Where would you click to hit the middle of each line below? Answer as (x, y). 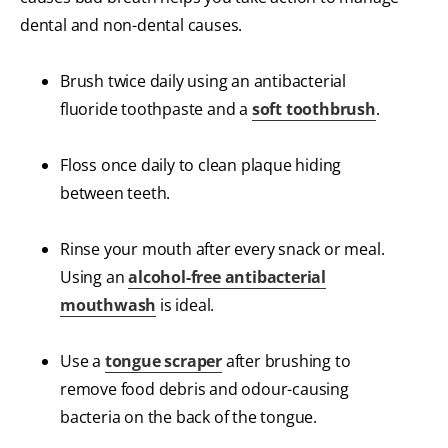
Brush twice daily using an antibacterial (203, 81)
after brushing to (286, 361)
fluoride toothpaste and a (156, 109)
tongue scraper (163, 361)
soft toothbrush (313, 109)
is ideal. (185, 305)
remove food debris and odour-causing (204, 389)
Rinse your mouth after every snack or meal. (222, 249)
